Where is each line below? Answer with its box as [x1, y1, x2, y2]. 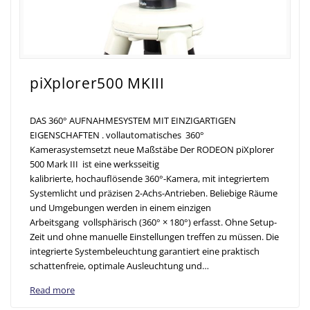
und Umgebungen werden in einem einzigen [30, 201, 212, 215]
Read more [30, 284, 75, 297]
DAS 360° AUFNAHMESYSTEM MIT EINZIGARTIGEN [30, 114, 237, 127]
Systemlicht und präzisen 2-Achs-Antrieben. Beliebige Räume [30, 187, 278, 200]
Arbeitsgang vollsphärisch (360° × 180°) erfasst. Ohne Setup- [30, 216, 277, 229]
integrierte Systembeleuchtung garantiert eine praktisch [30, 245, 260, 258]
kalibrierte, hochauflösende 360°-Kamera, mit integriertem [30, 172, 270, 185]
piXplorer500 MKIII [30, 73, 165, 93]
